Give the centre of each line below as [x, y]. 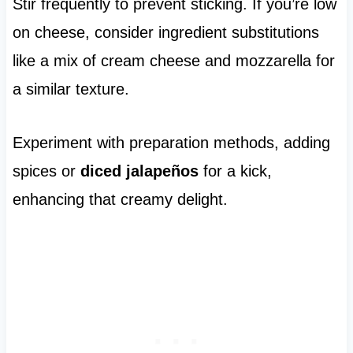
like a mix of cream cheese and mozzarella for [173, 61]
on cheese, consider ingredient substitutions [165, 33]
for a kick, [235, 171]
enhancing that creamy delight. [120, 200]
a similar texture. [71, 89]
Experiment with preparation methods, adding [171, 143]
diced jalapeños [139, 171]
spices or [46, 171]
